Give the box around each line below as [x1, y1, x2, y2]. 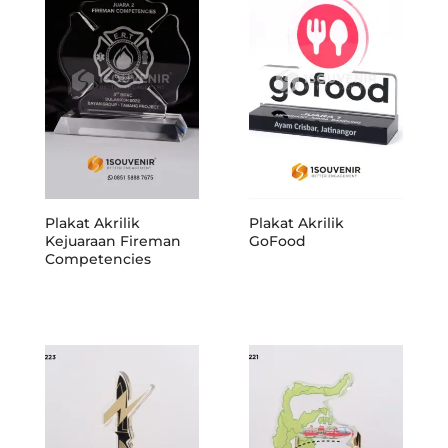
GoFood [249, 231, 306, 250]
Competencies [45, 249, 151, 268]
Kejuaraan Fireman [45, 231, 181, 250]
